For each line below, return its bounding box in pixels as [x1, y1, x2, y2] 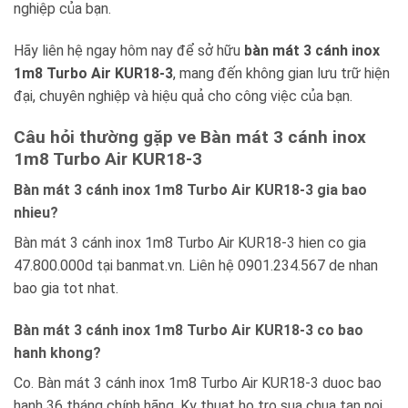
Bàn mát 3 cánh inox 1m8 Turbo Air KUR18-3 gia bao [14, 181, 367, 199]
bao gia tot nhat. [14, 280, 118, 298]
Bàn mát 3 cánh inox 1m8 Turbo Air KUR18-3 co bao [14, 321, 363, 340]
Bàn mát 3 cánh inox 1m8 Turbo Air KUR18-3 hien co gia [14, 234, 366, 252]
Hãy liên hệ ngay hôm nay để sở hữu [14, 42, 244, 59]
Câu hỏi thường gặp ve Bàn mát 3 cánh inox [14, 126, 366, 148]
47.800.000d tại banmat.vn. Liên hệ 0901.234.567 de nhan [14, 257, 378, 275]
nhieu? [14, 204, 58, 222]
